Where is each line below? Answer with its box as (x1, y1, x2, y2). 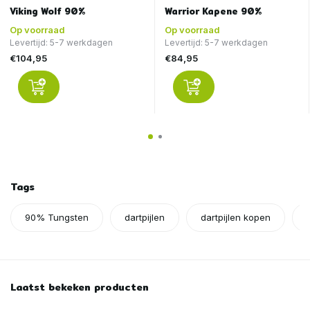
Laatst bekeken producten (10, 280, 149, 295)
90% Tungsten (25, 212, 89, 224)
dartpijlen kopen (201, 212, 271, 224)
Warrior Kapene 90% (164, 4, 262, 19)
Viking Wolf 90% (10, 4, 86, 19)
